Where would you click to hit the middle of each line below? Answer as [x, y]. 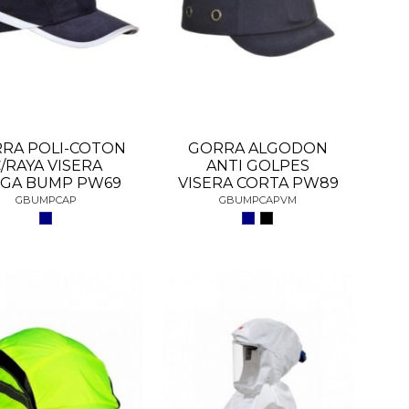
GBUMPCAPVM [258, 199]
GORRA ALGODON [258, 148]
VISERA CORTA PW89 [258, 183]
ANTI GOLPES [258, 165]
